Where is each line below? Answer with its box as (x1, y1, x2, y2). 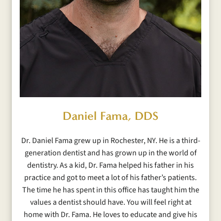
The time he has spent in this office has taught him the (22, 184, 199, 196)
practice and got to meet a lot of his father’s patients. (24, 172, 197, 184)
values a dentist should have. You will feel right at (30, 197, 191, 208)
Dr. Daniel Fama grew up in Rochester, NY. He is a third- (21, 135, 200, 147)
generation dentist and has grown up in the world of (24, 147, 197, 159)
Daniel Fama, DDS (63, 109, 158, 123)
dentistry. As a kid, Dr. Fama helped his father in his (27, 160, 194, 171)
